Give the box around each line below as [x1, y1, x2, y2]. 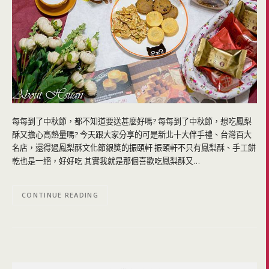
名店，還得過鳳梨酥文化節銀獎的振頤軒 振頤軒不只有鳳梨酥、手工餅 [12, 142, 256, 154]
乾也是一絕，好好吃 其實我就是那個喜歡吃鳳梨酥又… [12, 156, 200, 167]
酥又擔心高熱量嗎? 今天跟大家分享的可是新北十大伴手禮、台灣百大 [12, 129, 252, 141]
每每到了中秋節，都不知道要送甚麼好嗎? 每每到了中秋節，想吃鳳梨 [12, 116, 252, 127]
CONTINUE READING [22, 190, 98, 200]
